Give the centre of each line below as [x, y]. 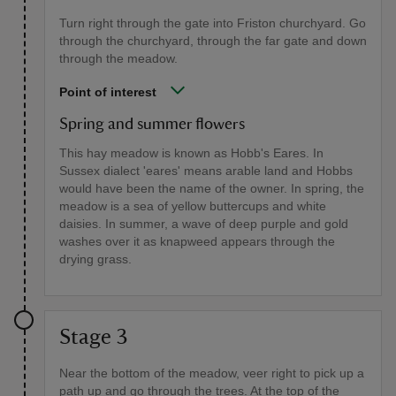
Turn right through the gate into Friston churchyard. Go [213, 23]
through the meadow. [118, 58]
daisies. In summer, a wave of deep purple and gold [204, 223]
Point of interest [108, 91]
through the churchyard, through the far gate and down [213, 40]
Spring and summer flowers [152, 124]
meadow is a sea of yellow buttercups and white [193, 206]
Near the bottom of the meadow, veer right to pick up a [212, 373]
